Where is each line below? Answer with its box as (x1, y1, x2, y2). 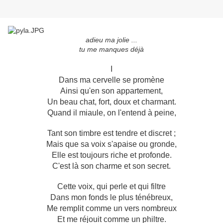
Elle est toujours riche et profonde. (51, 151, 172, 160)
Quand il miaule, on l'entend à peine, (47, 109, 176, 117)
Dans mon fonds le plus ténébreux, (50, 193, 173, 202)
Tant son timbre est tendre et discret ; (47, 129, 176, 138)
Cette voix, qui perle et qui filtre (57, 182, 166, 191)
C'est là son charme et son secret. (52, 162, 171, 171)
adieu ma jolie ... (86, 36, 137, 44)
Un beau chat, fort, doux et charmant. (47, 98, 176, 107)
